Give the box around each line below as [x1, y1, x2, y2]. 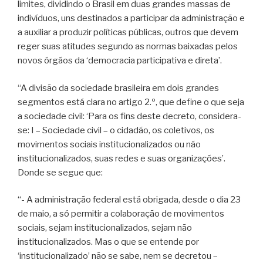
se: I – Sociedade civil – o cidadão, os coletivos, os [18, 124, 214, 136]
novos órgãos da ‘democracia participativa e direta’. [18, 55, 222, 66]
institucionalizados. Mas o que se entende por [18, 237, 199, 248]
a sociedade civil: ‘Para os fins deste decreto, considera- [18, 110, 241, 122]
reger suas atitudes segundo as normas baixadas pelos [18, 41, 238, 52]
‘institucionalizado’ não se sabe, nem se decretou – [18, 251, 218, 262]
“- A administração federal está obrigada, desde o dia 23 [18, 194, 241, 205]
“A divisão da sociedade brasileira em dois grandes [18, 82, 219, 93]
